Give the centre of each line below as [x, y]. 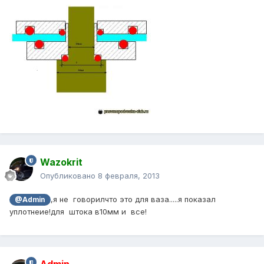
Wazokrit [61, 162]
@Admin [30, 200]
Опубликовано [69, 176]
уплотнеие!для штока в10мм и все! [78, 212]
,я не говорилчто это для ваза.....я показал [133, 199]
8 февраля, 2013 [129, 176]
